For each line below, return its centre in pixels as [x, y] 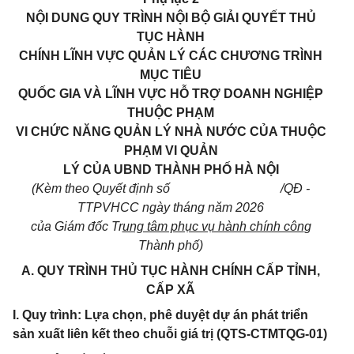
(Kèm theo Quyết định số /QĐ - [171, 188]
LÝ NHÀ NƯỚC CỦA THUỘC [240, 132]
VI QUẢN [190, 151]
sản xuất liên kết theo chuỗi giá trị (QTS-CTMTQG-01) [170, 334]
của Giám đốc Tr [76, 226]
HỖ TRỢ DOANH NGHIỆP [247, 94]
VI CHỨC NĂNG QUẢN [85, 132]
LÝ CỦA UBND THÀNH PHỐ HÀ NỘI [171, 169]
